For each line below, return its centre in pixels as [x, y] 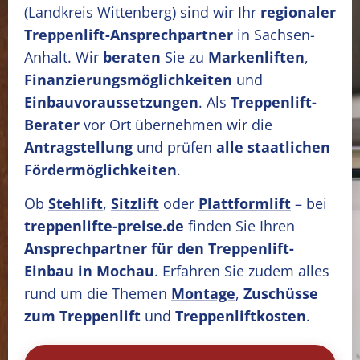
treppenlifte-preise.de [104, 226]
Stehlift [76, 203]
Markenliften [256, 57]
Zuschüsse [281, 293]
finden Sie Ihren [239, 226]
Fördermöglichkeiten [100, 170]
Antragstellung [78, 147]
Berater [52, 125]
